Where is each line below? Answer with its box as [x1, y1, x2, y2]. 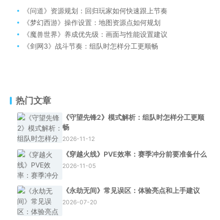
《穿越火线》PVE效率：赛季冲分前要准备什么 [62, 150, 207, 158]
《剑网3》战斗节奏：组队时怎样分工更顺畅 [23, 42, 158, 50]
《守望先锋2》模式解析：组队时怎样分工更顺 [62, 113, 204, 121]
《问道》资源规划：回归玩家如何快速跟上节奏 [23, 6, 167, 15]
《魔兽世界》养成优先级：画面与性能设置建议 [23, 30, 167, 38]
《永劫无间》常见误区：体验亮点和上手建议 [62, 186, 200, 194]
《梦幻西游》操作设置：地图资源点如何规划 [23, 18, 161, 27]
